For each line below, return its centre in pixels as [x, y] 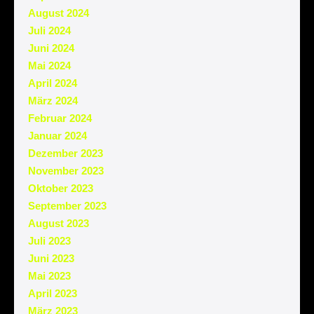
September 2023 [67, 205]
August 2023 [59, 223]
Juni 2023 [51, 258]
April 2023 [53, 293]
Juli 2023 [49, 240]
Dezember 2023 [66, 153]
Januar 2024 [57, 135]
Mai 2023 [49, 275]
